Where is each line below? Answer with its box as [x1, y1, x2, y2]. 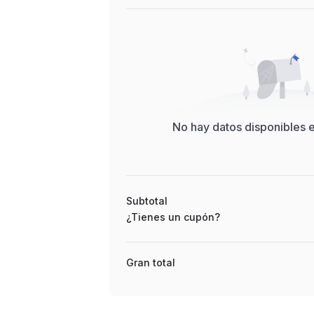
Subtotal [126, 195, 168, 207]
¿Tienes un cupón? [126, 211, 220, 224]
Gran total [126, 256, 175, 268]
